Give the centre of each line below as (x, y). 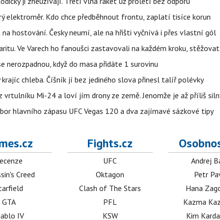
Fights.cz (110, 143)
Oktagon (110, 174)
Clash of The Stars (110, 188)
